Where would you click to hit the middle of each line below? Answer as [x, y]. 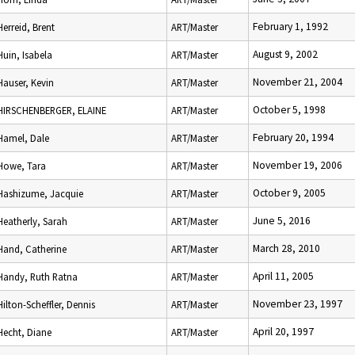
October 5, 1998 [289, 110]
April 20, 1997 [283, 332]
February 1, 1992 [290, 27]
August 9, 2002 [285, 54]
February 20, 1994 [293, 137]
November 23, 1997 [298, 304]
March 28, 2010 [286, 248]
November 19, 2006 [298, 165]
